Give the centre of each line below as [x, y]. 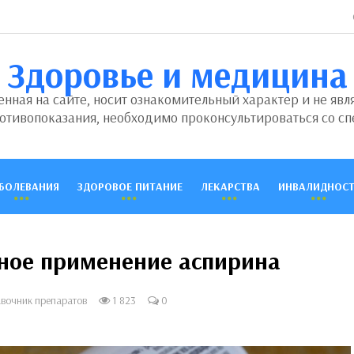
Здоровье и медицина [177, 74]
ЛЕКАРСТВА [230, 186]
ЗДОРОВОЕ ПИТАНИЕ [130, 186]
